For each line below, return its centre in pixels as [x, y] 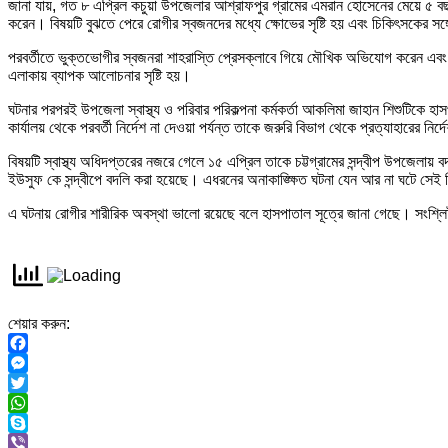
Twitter [31, 403]
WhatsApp [45, 423]
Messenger [47, 383]
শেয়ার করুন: [39, 324]
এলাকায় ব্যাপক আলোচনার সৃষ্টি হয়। [99, 76]
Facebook [43, 363]
